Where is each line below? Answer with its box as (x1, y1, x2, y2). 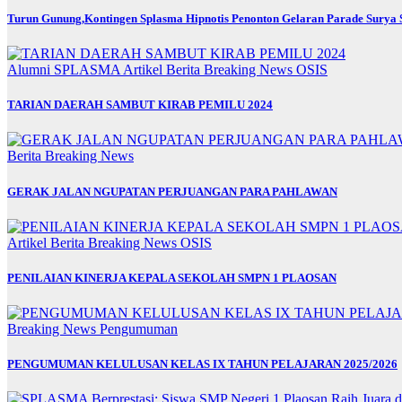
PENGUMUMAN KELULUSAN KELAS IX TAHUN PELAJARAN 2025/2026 (7, 357, 398, 371)
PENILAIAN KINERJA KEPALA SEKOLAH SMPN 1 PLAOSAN (7, 270, 336, 284)
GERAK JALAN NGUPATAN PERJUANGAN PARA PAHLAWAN (7, 184, 337, 198)
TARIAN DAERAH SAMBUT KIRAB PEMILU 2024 (7, 98, 273, 112)
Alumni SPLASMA (7, 62, 123, 78)
